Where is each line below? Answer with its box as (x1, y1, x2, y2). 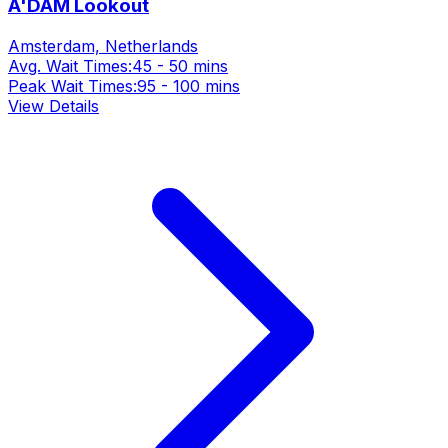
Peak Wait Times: (8, 76, 137, 97)
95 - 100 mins (137, 76, 240, 97)
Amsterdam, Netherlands (8, 36, 198, 57)
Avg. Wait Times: (8, 56, 132, 77)
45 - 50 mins (132, 56, 228, 77)
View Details (8, 96, 99, 117)
